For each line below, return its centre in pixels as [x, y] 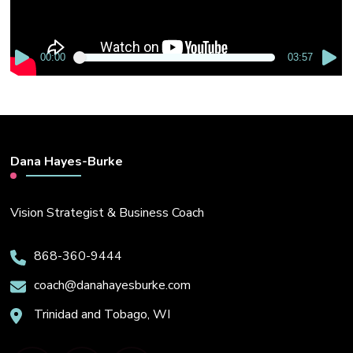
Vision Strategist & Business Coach [108, 213]
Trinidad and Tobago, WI [102, 315]
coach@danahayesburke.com [113, 286]
